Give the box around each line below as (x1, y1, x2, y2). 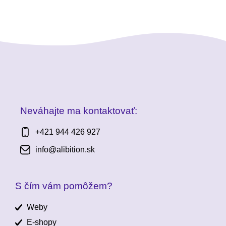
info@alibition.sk (35, 145, 95, 154)
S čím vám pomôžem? (15, 181, 113, 191)
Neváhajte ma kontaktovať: (20, 105, 138, 116)
